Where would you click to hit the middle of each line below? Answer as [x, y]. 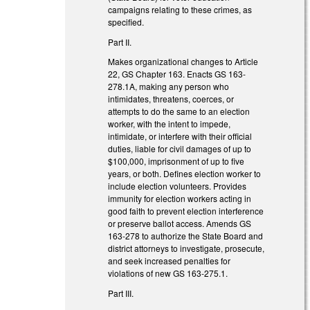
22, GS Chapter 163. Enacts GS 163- [177, 74]
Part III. [121, 293]
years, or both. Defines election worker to [185, 174]
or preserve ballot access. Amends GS [180, 224]
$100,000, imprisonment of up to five [176, 161]
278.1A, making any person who [169, 86]
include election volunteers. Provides [177, 186]
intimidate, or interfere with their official [180, 136]
